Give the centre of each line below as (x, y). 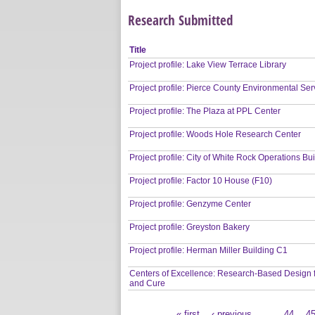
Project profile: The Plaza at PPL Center (205, 111)
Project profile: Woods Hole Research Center (216, 134)
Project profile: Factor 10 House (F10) (201, 180)
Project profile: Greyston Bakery (190, 227)
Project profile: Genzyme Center (191, 204)
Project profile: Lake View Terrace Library (208, 64)
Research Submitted (180, 20)
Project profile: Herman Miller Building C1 (209, 250)
